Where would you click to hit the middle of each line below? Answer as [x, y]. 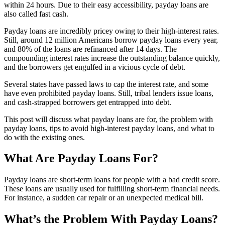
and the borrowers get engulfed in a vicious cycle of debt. [95, 67]
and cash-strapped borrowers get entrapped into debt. [88, 102]
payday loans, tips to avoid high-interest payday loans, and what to [109, 128]
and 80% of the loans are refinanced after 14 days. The [90, 49]
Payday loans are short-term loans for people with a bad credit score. [112, 180]
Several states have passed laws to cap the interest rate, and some [106, 84]
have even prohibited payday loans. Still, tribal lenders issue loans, [109, 93]
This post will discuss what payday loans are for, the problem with [108, 119]
